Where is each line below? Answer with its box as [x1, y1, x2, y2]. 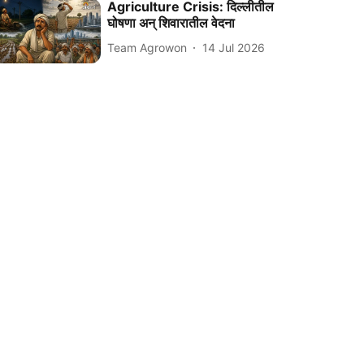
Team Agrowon [107, 40, 188, 54]
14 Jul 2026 [202, 40, 266, 54]
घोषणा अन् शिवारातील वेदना [107, 15, 236, 32]
